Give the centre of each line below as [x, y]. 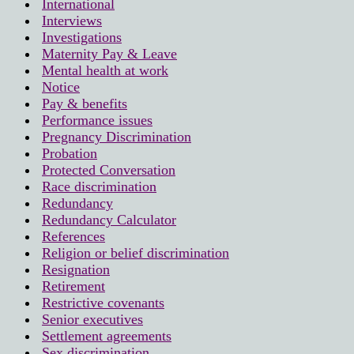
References [73, 236]
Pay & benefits [85, 103]
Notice [61, 87]
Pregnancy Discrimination [117, 136]
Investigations [82, 37]
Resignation [76, 269]
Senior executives [92, 319]
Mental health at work [105, 70]
